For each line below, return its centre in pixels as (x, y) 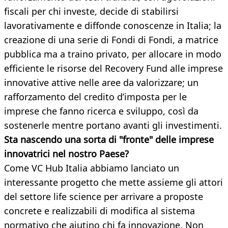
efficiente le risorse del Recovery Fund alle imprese (113, 68)
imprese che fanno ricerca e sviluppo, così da (101, 111)
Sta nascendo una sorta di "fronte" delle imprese (109, 140)
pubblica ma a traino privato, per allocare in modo (113, 54)
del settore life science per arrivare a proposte (104, 197)
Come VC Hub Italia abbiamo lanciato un (92, 168)
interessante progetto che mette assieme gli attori (113, 182)
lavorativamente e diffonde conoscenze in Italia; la (113, 26)
